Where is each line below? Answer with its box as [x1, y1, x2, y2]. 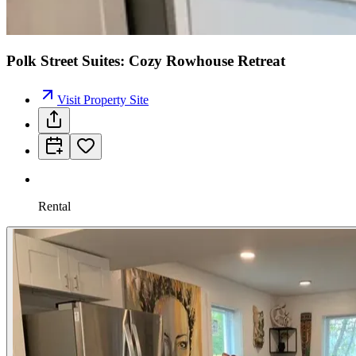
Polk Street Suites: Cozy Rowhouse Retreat [6, 52, 285, 70]
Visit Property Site [57, 92, 149, 106]
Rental [38, 199, 71, 213]
